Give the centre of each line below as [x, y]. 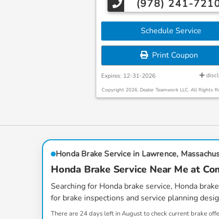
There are [65, 214]
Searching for [75, 186]
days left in [105, 214]
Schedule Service [169, 31]
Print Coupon [173, 55]
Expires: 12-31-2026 [129, 76]
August [132, 214]
